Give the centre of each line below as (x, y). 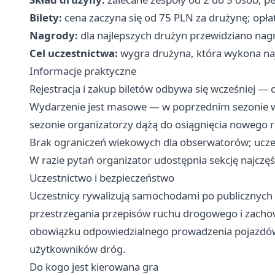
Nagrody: (54, 35)
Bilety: (46, 17)
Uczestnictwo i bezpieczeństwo (102, 177)
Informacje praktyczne (83, 71)
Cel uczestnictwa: (74, 53)
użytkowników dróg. (78, 249)
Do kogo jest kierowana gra (94, 266)
